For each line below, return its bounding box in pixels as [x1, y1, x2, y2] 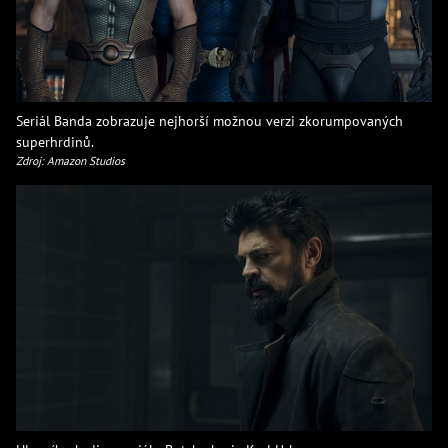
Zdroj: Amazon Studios [16, 152, 125, 168]
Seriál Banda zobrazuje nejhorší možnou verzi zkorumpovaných [16, 110, 403, 130]
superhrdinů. [16, 131, 94, 151]
